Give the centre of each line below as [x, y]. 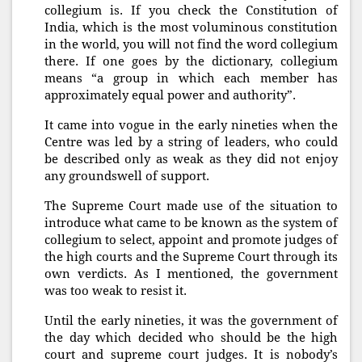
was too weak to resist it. [116, 291]
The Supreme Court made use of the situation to [191, 206]
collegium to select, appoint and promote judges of [191, 240]
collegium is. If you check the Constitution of [191, 11]
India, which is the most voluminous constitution [191, 28]
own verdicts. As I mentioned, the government [191, 274]
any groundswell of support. [128, 177]
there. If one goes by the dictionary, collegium [191, 62]
